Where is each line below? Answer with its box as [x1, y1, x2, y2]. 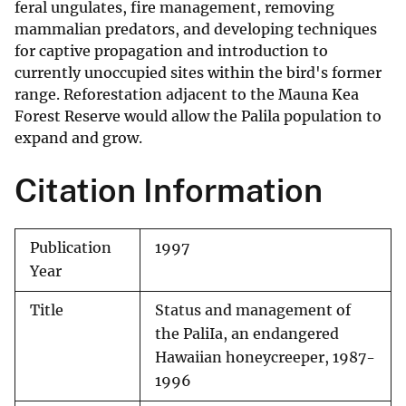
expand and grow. [14, 129, 142, 148]
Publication [30, 239, 111, 257]
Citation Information [14, 171, 323, 210]
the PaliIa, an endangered [155, 325, 339, 343]
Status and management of [155, 302, 351, 320]
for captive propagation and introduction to [14, 42, 328, 61]
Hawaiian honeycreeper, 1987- [155, 349, 375, 367]
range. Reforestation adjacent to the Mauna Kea [14, 85, 359, 104]
